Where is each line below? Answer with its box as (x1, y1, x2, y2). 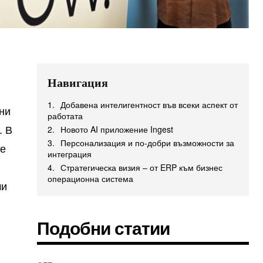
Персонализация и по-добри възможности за (60, 137, 235, 149)
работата (48, 110, 83, 122)
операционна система (48, 173, 134, 184)
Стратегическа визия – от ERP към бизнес (60, 161, 223, 173)
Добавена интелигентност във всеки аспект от (60, 99, 238, 110)
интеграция (48, 148, 92, 160)
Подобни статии (37, 215, 170, 240)
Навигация (48, 75, 109, 90)
